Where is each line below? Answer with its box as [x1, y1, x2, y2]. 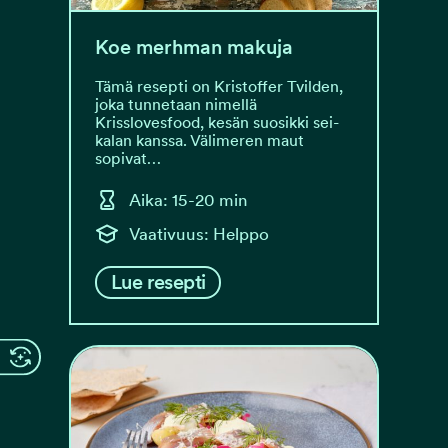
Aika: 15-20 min [129, 189, 248, 210]
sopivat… [95, 149, 161, 168]
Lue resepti [111, 270, 206, 294]
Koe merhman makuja [95, 35, 293, 59]
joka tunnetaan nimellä [95, 95, 257, 114]
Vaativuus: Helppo [129, 223, 269, 244]
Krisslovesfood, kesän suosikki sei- [95, 113, 339, 132]
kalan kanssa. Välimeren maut [95, 131, 304, 150]
